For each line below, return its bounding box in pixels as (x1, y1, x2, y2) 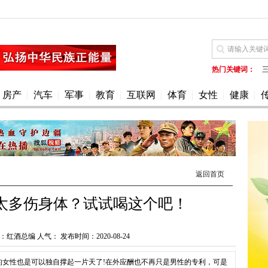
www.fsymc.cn (212, 83, 255, 92)
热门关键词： (212, 65, 255, 74)
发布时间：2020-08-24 (58, 232, 130, 240)
